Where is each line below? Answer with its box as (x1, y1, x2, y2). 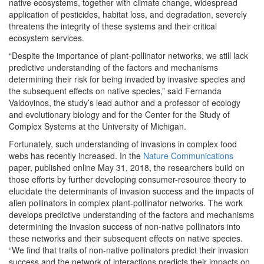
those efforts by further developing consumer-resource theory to (9, 173, 246, 185)
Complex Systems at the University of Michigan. (9, 120, 186, 132)
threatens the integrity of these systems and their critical (9, 20, 217, 32)
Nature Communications (143, 150, 233, 161)
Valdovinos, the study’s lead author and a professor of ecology (9, 97, 240, 108)
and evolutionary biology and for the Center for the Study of (9, 108, 230, 120)
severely (216, 8, 247, 20)
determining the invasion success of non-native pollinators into (9, 220, 240, 232)
